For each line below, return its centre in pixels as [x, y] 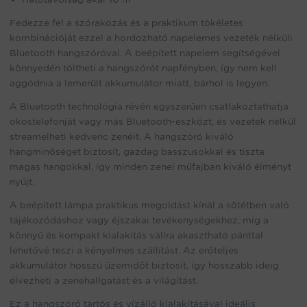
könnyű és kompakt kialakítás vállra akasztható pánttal [136, 235]
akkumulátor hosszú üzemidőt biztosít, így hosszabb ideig [144, 266]
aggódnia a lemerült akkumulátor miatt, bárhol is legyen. [139, 83]
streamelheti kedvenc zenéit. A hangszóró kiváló [122, 137]
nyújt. [22, 182]
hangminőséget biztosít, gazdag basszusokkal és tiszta [137, 152]
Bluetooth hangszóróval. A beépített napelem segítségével [145, 53]
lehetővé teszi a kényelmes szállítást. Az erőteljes [124, 250]
